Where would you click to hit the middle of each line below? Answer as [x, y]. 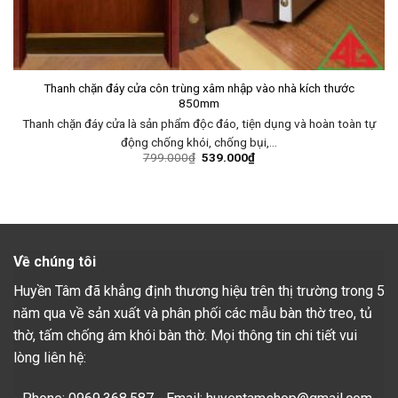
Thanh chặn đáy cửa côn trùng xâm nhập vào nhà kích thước [199, 88]
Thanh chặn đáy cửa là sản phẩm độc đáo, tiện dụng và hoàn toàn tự [199, 123]
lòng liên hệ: [50, 358]
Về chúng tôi [55, 262]
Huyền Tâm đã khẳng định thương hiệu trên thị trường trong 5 [199, 291]
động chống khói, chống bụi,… [199, 142]
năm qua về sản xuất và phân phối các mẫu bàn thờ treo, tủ [193, 314]
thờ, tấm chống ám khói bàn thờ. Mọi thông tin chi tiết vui [185, 336]
